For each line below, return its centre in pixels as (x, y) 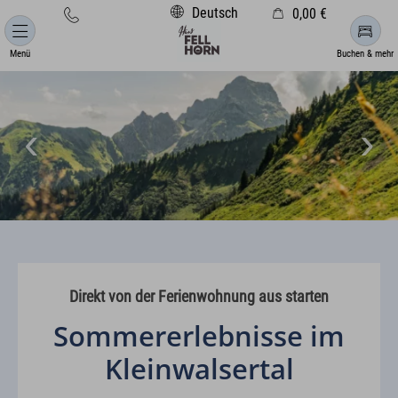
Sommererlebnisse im (199, 335)
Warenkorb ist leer (199, 32)
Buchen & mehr (365, 54)
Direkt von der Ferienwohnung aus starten (199, 296)
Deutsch (213, 13)
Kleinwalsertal (199, 368)
